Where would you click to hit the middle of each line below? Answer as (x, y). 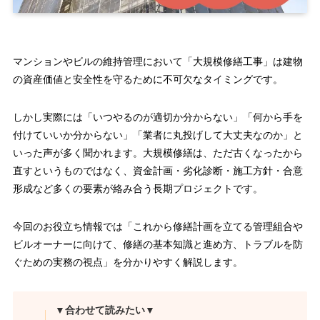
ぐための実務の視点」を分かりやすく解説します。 (127, 262)
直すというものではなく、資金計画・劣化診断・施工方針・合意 (157, 171)
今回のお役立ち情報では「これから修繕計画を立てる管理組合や (157, 227)
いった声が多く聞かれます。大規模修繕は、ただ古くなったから (157, 153)
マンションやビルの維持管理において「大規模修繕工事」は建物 (157, 62)
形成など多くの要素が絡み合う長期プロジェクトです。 (137, 189)
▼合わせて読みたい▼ (105, 310)
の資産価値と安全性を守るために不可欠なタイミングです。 (147, 80)
